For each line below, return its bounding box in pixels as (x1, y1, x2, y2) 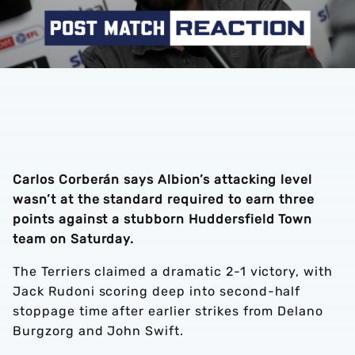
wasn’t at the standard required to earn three (13, 192, 315, 207)
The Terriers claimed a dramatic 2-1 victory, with (13, 264, 334, 279)
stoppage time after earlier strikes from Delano (13, 303, 324, 319)
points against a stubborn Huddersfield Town (13, 212, 313, 227)
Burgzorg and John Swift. (13, 323, 185, 338)
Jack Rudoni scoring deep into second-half (13, 284, 301, 299)
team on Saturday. (13, 231, 135, 246)
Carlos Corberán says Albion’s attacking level (13, 172, 313, 187)
